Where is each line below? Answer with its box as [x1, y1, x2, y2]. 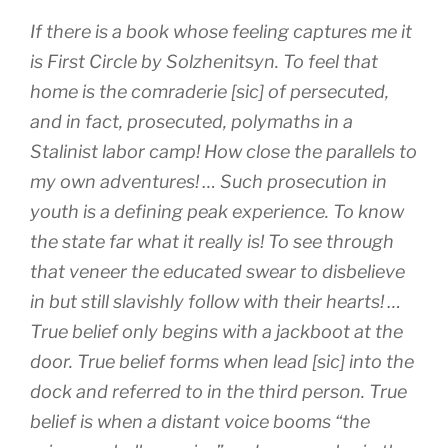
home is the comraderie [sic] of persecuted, [30, 81, 389, 103]
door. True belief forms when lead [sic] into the [30, 351, 414, 373]
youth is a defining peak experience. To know [30, 201, 404, 223]
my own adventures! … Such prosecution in [30, 171, 387, 193]
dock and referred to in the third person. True [30, 381, 407, 403]
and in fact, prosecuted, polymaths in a [30, 111, 353, 133]
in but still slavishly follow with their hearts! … [30, 291, 401, 313]
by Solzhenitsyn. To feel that [137, 51, 378, 73]
